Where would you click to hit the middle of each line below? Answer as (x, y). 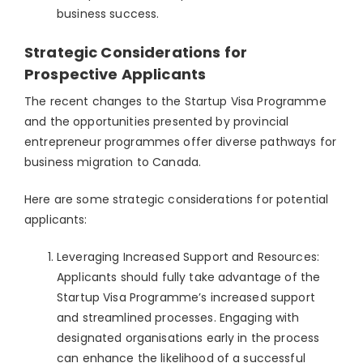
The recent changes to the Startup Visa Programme (175, 102)
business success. (108, 13)
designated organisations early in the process (188, 338)
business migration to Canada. (113, 162)
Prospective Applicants (115, 74)
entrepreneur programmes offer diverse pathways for (181, 142)
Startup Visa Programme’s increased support (186, 298)
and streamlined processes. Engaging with (178, 318)
